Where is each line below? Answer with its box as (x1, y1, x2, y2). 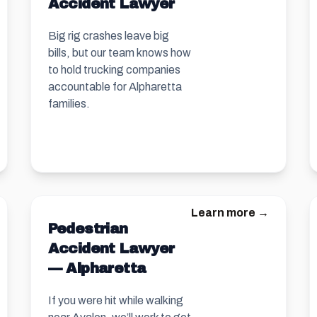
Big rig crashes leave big (47, 30, 169, 42)
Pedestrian (47, 221, 128, 236)
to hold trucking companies (47, 64, 180, 76)
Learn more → (191, 207, 270, 219)
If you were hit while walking (47, 294, 183, 306)
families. (47, 98, 90, 110)
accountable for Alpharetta (47, 81, 182, 93)
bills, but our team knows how (47, 47, 191, 59)
